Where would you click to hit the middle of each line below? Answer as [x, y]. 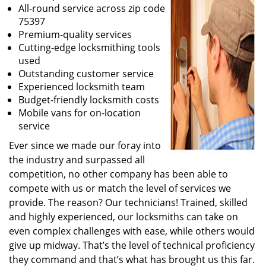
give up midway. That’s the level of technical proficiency [132, 245]
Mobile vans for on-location [80, 113]
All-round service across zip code [92, 8]
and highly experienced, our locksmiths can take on [123, 217]
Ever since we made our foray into [85, 145]
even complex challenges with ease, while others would [132, 231]
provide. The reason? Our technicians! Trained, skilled [128, 202]
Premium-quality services [75, 34]
